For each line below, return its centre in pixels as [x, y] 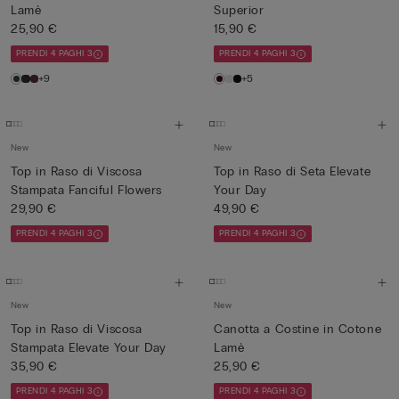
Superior [239, 10]
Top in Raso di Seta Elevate [293, 171]
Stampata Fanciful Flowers [86, 190]
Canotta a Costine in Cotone [298, 329]
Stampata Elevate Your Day [89, 348]
